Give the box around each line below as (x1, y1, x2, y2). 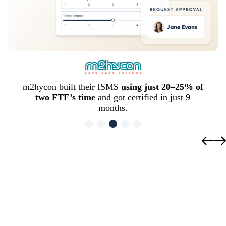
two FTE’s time (35, 92, 96, 102)
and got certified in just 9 (95, 92, 191, 102)
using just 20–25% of (121, 81, 203, 92)
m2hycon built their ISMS (22, 81, 121, 92)
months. (98, 102, 128, 113)
